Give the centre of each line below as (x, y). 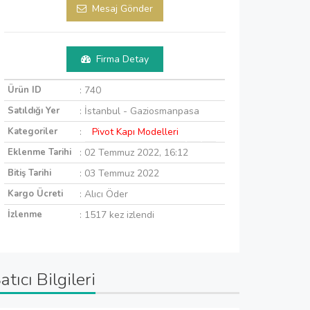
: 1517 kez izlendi (117, 215)
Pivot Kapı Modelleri (135, 131)
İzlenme (25, 214)
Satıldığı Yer (34, 110)
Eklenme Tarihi (39, 152)
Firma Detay (121, 59)
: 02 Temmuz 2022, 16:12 (134, 152)
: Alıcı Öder (104, 194)
